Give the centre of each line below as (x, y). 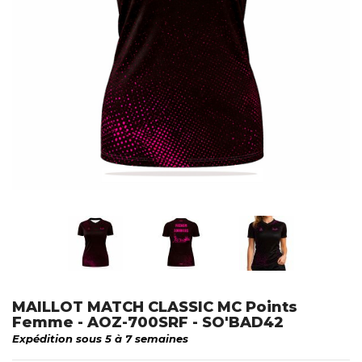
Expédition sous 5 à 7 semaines (100, 338)
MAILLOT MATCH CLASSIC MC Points (155, 307)
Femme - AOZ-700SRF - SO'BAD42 (148, 322)
